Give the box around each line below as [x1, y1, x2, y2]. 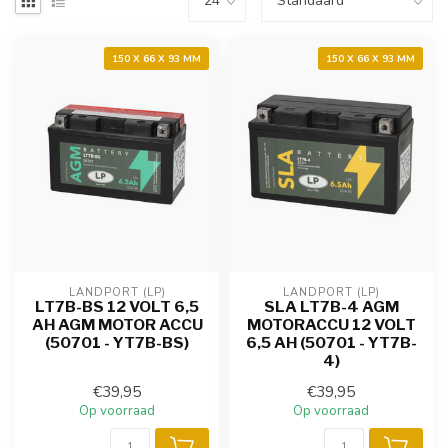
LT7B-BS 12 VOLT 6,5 [35, 297, 199, 317]
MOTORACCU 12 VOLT [246, 315, 416, 335]
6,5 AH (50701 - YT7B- [245, 333, 417, 353]
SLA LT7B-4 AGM [263, 297, 399, 317]
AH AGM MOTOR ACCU [31, 315, 203, 335]
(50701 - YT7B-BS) [45, 333, 189, 353]
